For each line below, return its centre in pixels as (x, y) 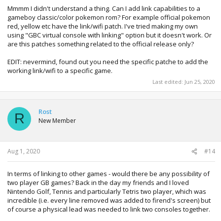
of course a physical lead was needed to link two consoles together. (109, 209)
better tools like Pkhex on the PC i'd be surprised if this (111, 14)
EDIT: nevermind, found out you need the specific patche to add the (108, 62)
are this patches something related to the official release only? (101, 44)
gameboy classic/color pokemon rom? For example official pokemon (109, 18)
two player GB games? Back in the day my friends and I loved (98, 183)
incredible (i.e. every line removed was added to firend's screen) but (109, 201)
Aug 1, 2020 (24, 151)
